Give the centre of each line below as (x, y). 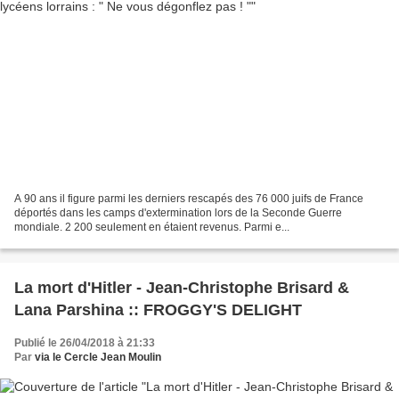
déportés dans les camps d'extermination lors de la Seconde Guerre (178, 212)
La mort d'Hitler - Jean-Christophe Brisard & (182, 287)
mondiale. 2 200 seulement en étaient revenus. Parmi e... (152, 227)
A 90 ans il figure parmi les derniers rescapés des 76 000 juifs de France (189, 198)
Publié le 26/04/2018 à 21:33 (85, 342)
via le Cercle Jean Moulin (98, 357)
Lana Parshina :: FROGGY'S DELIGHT (158, 309)
